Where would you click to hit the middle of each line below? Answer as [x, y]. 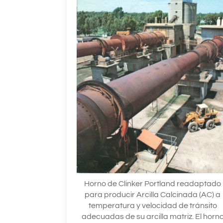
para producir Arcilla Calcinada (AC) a [153, 194]
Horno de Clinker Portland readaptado [153, 183]
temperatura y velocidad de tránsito [153, 205]
